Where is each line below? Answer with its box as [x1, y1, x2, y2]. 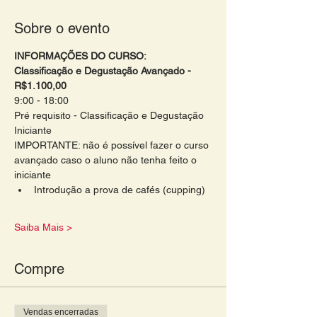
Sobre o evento [14, 20, 110, 38]
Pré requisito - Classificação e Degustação [14, 110, 207, 122]
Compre [14, 260, 64, 278]
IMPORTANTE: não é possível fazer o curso [14, 139, 212, 151]
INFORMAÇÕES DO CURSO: [14, 50, 146, 62]
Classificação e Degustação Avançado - [14, 65, 194, 77]
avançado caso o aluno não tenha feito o [14, 154, 200, 166]
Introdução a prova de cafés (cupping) [34, 184, 205, 196]
